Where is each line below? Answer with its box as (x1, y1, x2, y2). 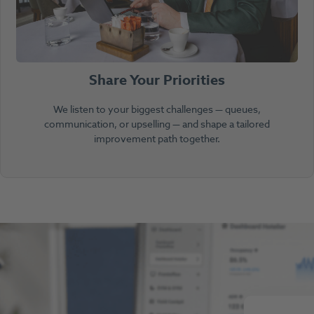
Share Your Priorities (89, 69, 225, 90)
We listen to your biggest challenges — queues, (53, 102, 261, 117)
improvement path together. (94, 131, 220, 146)
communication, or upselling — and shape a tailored (44, 116, 270, 132)
